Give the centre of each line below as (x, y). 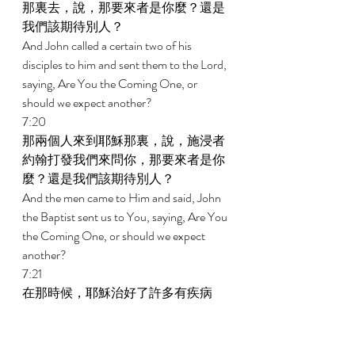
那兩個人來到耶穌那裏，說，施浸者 (124, 141)
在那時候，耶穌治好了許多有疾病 (117, 293)
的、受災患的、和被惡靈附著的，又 (124, 312)
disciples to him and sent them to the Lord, (126, 65)
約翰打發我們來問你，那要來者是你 (124, 160)
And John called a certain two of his (108, 46)
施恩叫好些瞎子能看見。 (93, 331)
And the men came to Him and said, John (123, 198)
